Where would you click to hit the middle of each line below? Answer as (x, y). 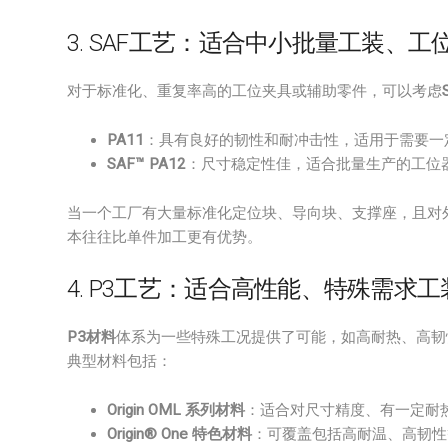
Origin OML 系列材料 (176, 410)
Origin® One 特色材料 (179, 434)
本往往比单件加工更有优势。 (164, 237)
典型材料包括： (119, 361)
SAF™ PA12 (146, 164)
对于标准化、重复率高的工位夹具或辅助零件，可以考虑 (254, 91)
